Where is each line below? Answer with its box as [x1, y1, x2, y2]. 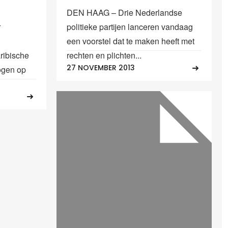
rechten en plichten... [67, 49, 141, 61]
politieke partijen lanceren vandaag [67, 20, 193, 33]
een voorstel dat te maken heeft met [67, 35, 194, 47]
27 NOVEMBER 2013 [67, 63, 135, 73]
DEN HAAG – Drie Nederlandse [67, 6, 182, 18]
